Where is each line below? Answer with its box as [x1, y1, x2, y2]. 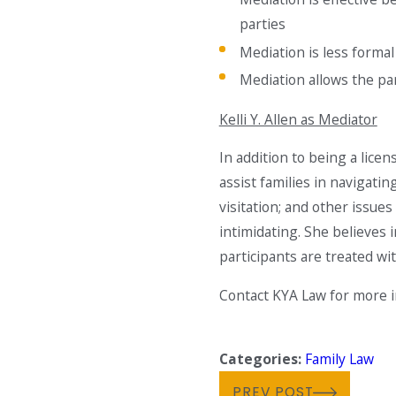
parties [240, 14, 286, 34]
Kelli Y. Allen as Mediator [218, 109, 377, 129]
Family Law [304, 348, 374, 369]
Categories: [218, 348, 305, 369]
